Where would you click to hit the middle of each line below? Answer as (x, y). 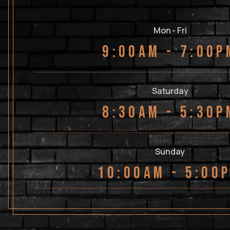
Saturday (170, 91)
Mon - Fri (170, 31)
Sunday (170, 152)
